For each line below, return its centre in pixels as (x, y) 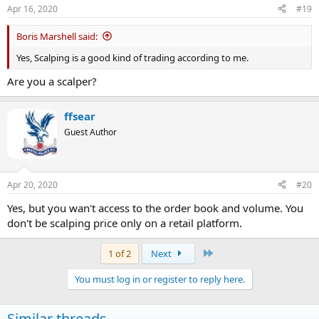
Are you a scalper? (52, 81)
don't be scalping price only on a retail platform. (125, 223)
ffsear (80, 116)
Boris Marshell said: (57, 36)
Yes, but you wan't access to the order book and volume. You (155, 208)
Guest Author (90, 132)
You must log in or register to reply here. (159, 279)
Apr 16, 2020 (32, 9)
